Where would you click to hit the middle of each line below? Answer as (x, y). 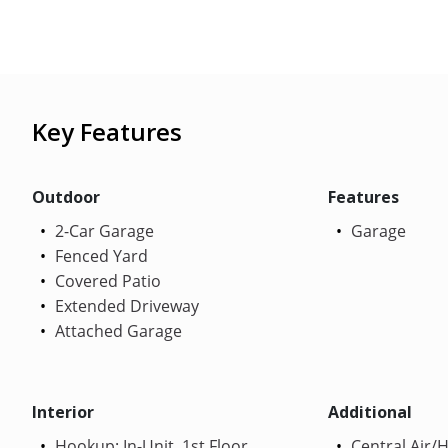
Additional (369, 411)
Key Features (107, 131)
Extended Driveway (125, 305)
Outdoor (66, 196)
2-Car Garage (102, 230)
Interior (63, 411)
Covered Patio (106, 280)
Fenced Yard (99, 255)
